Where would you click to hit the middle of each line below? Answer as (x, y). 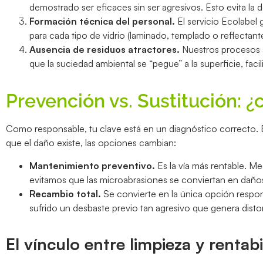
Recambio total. (65, 193)
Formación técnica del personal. (102, 21)
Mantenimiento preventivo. (92, 165)
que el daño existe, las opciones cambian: (91, 143)
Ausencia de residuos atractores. (104, 50)
